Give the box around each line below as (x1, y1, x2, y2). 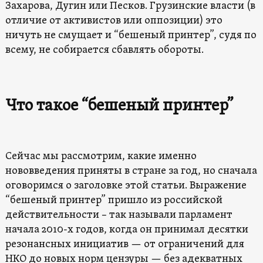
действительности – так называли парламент (5, 208, 232, 222)
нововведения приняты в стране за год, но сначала (5, 164, 257, 178)
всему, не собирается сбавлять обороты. (5, 43, 204, 57)
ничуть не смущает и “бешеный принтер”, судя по (5, 28, 257, 42)
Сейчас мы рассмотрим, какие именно (5, 149, 197, 163)
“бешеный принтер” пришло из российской (5, 193, 222, 207)
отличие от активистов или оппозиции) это (5, 14, 222, 28)
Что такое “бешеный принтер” (5, 95, 234, 117)
